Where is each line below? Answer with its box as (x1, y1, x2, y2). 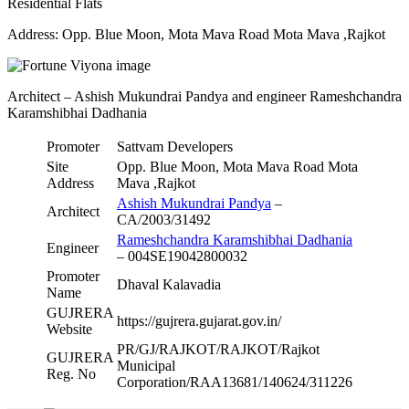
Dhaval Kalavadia (117, 276, 221, 292)
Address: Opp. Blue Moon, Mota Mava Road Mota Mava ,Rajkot (7, 26, 385, 42)
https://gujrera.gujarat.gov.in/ (117, 312, 281, 329)
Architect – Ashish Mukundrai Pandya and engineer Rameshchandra (7, 88, 402, 104)
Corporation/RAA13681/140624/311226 (117, 373, 352, 390)
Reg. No (47, 365, 96, 382)
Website (47, 320, 92, 337)
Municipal (117, 357, 175, 373)
